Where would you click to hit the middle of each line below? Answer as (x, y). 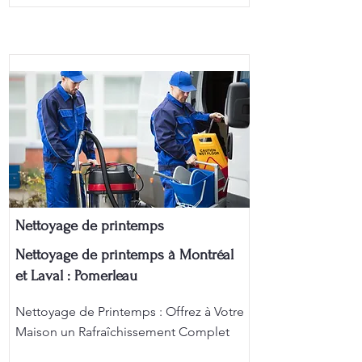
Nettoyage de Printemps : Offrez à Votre (130, 311)
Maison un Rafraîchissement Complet (122, 332)
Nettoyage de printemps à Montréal (124, 255)
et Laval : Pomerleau (76, 276)
